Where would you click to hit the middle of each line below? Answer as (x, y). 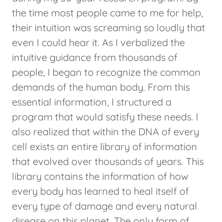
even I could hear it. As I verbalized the (98, 43)
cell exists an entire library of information (105, 147)
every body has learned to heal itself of (100, 191)
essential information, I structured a (92, 102)
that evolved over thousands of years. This (108, 162)
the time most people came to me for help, (108, 13)
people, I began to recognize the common (106, 72)
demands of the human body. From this (101, 87)
